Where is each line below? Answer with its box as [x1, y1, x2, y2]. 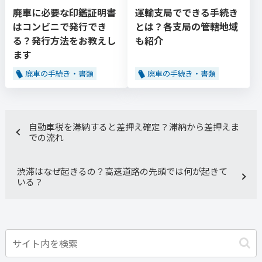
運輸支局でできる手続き [135, 5, 238, 19]
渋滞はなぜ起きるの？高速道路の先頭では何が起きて [17, 164, 227, 177]
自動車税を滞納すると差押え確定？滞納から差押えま [29, 120, 239, 133]
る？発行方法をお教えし [13, 33, 116, 47]
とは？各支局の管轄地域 [135, 19, 238, 33]
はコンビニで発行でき [13, 19, 106, 33]
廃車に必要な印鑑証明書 [13, 5, 116, 19]
